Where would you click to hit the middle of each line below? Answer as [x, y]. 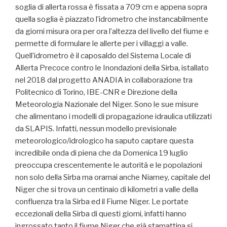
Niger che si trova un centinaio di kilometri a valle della [107, 189]
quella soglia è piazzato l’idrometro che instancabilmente [112, 19]
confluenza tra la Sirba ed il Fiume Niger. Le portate [102, 201]
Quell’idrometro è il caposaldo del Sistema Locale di [103, 55]
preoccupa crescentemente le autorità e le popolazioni [109, 165]
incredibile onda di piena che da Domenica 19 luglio [102, 153]
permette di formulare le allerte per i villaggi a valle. [102, 43]
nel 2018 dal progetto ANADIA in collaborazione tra [104, 80]
